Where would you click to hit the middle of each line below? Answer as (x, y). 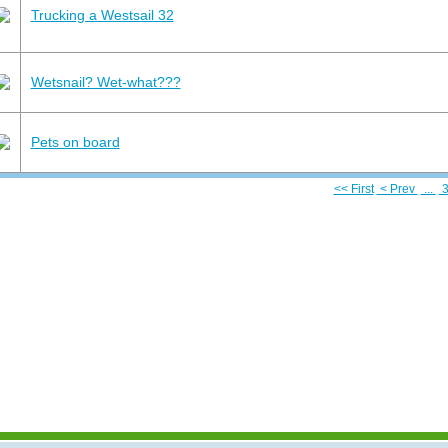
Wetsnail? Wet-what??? (105, 81)
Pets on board (75, 141)
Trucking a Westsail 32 (102, 14)
